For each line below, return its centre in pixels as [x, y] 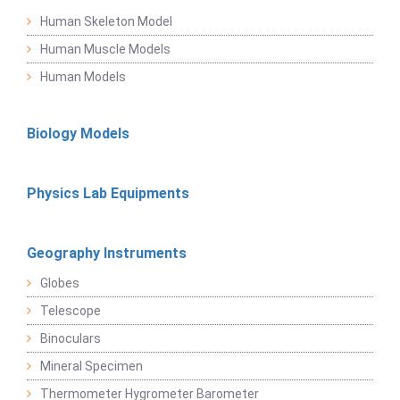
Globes [60, 283]
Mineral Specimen [92, 366]
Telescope [71, 310]
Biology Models [78, 133]
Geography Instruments [107, 253]
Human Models [83, 76]
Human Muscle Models [105, 49]
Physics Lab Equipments [108, 193]
